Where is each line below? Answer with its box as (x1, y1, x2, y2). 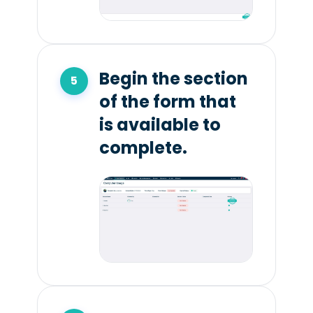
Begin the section (99, 66, 248, 90)
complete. (99, 136, 187, 159)
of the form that (99, 89, 236, 113)
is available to (99, 112, 221, 136)
